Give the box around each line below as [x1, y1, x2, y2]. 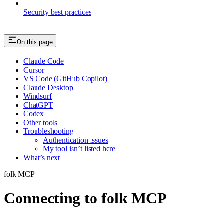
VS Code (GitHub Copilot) [23, 74, 107, 83]
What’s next [23, 153, 60, 162]
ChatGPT [23, 101, 53, 109]
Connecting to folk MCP [4, 189, 167, 207]
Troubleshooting [23, 127, 73, 136]
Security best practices [23, 8, 91, 17]
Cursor [23, 66, 44, 74]
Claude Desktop [23, 83, 73, 92]
